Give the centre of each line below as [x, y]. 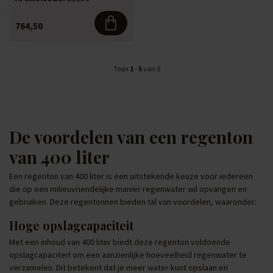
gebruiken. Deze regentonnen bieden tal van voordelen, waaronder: [133, 201]
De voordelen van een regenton [131, 136]
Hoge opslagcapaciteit [71, 225]
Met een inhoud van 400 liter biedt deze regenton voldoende [120, 242]
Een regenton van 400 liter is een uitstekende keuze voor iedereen [131, 176]
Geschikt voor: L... [47, 8]
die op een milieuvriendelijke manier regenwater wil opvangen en [128, 189]
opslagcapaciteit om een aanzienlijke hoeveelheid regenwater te [128, 254]
